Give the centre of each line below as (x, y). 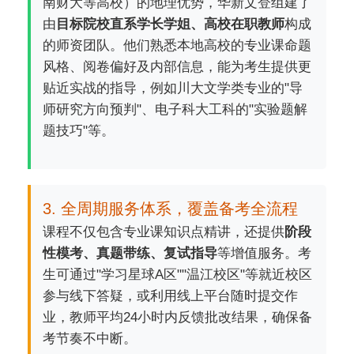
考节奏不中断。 (90, 339)
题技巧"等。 (79, 131)
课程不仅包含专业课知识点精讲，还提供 (164, 232)
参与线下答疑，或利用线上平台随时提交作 (170, 296)
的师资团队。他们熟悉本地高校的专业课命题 (177, 45)
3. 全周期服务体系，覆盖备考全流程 (170, 209)
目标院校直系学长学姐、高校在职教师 (170, 24)
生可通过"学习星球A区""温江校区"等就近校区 (177, 275)
